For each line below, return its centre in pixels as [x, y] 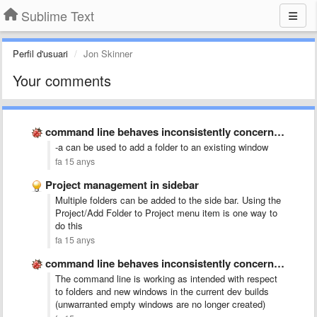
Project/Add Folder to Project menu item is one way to [166, 213]
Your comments [62, 80]
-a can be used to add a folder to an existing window [162, 147]
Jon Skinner [108, 53]
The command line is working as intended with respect [166, 278]
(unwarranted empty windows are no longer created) [160, 304]
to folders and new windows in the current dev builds [162, 291]
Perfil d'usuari [40, 53]
